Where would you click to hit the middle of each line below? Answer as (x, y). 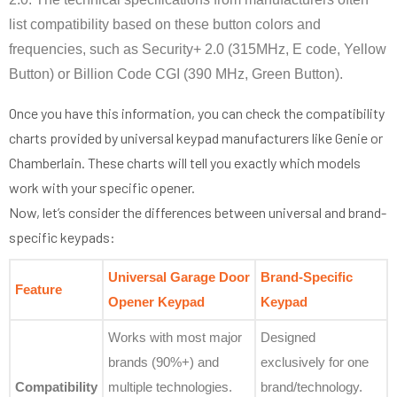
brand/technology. (311, 387)
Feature (39, 290)
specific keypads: (62, 237)
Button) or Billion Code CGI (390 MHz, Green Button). (176, 74)
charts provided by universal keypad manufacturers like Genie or (196, 138)
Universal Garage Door (179, 277)
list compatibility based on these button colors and (165, 25)
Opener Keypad (156, 302)
